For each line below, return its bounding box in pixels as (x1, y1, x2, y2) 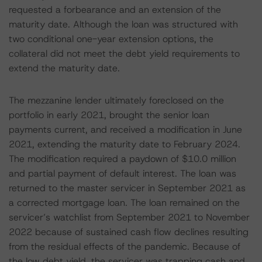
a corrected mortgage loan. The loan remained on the (9, 196, 240, 209)
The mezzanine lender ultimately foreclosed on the (9, 94, 224, 106)
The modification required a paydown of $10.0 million (9, 153, 236, 165)
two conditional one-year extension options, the (9, 33, 213, 45)
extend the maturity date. (9, 62, 120, 74)
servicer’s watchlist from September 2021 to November (9, 211, 250, 223)
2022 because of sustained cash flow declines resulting (9, 226, 249, 238)
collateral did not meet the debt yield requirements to (9, 47, 240, 60)
